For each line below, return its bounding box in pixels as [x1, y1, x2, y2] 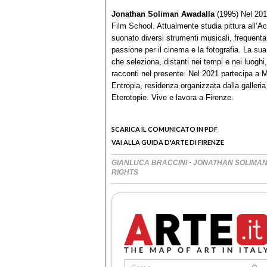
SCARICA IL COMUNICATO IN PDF [111, 125, 218, 133]
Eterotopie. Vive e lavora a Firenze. [111, 93, 234, 103]
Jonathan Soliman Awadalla [111, 10, 215, 19]
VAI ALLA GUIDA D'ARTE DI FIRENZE [111, 138, 224, 147]
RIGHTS [111, 168, 138, 177]
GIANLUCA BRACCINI [111, 159, 189, 167]
